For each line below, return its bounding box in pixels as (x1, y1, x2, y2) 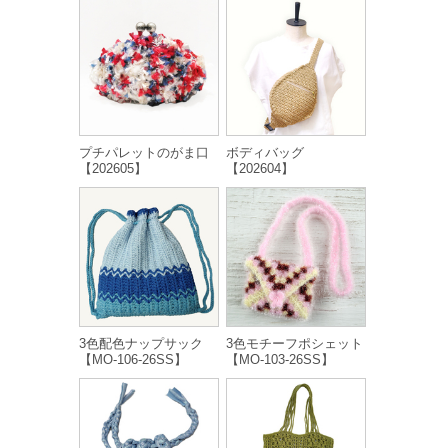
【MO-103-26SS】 (226, 352, 334, 367)
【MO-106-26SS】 (79, 352, 187, 367)
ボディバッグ (226, 145, 304, 160)
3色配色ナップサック (79, 336, 203, 351)
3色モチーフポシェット (226, 336, 363, 351)
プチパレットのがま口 (79, 145, 209, 160)
